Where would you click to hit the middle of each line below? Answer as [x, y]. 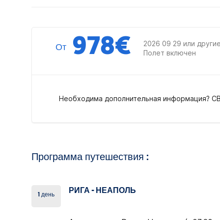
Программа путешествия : [90, 158]
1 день [46, 195]
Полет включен [170, 53]
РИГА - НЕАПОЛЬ [103, 191]
